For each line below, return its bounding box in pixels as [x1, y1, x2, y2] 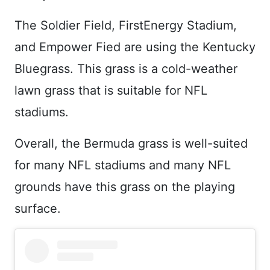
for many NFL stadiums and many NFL [14, 158, 231, 172]
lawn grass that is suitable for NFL [14, 83, 207, 98]
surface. [14, 201, 61, 216]
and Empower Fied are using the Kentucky [14, 40, 256, 54]
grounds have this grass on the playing [14, 180, 235, 194]
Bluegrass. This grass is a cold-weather [14, 61, 237, 76]
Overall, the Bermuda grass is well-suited [14, 136, 248, 151]
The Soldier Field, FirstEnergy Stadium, [14, 18, 237, 33]
